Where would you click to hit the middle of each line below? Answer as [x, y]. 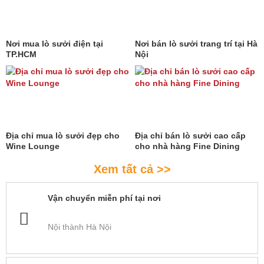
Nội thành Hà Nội [80, 227]
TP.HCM [21, 55]
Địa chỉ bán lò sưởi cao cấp [190, 136]
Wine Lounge [33, 146]
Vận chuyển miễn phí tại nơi [104, 198]
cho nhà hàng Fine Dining [187, 146]
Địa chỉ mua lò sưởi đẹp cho [63, 136]
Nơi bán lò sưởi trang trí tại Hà [196, 44]
